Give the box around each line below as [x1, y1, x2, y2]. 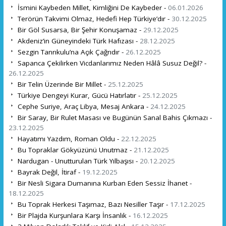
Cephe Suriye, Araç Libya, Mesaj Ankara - [15, 101, 150, 111]
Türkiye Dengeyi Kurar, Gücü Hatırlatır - [15, 90, 142, 100]
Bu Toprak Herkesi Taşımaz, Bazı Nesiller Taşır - [15, 199, 170, 209]
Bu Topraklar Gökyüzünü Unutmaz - [15, 145, 134, 154]
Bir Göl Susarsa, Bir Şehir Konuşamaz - [15, 25, 143, 34]
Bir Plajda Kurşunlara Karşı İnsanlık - [15, 210, 133, 220]
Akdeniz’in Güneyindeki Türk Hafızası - [15, 36, 140, 45]
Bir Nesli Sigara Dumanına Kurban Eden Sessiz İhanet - [15, 178, 192, 188]
